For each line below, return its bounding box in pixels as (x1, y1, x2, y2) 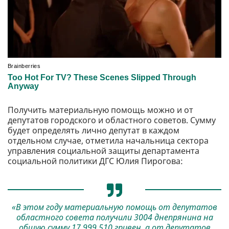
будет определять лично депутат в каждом (8, 125, 179, 136)
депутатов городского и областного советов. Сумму (8, 114, 216, 126)
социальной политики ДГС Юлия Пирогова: (8, 155, 183, 167)
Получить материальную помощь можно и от (8, 104, 193, 116)
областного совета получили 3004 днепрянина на (16, 211, 213, 223)
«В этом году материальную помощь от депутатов (12, 201, 217, 213)
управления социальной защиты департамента (8, 145, 199, 157)
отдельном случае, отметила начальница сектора (8, 135, 209, 147)
